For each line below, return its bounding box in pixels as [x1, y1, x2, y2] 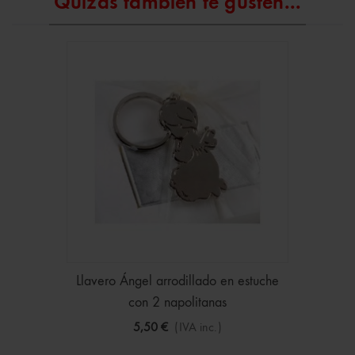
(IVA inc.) [174, 321, 222, 334]
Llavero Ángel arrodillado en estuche [76, 273, 279, 288]
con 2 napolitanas [128, 295, 227, 310]
